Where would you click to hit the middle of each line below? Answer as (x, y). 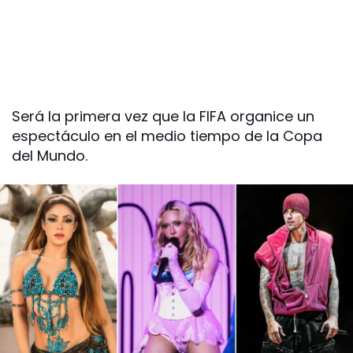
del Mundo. (50, 156)
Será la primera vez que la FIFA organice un (163, 117)
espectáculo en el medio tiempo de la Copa (167, 136)
